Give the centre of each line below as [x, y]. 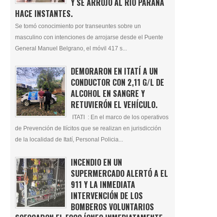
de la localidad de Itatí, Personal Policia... [69, 139]
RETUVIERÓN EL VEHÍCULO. [114, 104]
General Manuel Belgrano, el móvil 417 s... [71, 48]
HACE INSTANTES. [44, 13]
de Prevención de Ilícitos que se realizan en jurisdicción [88, 128]
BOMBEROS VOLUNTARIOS [112, 207]
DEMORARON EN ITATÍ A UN [114, 71]
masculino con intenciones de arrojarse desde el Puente [89, 37]
